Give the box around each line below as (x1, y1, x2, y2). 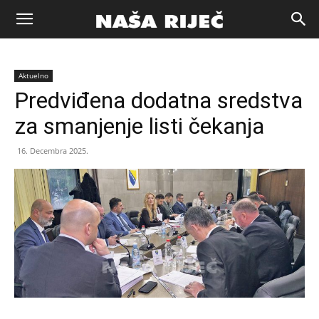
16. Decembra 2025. (17, 145, 88, 156)
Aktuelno (19, 70, 48, 80)
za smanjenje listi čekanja (14, 113, 264, 140)
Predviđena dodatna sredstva (14, 87, 303, 114)
